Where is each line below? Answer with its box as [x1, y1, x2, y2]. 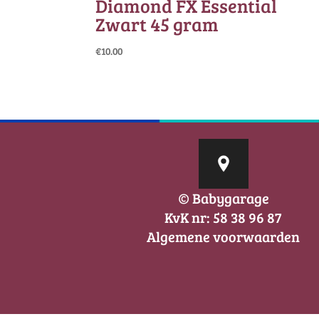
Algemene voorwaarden [147, 226, 300, 247]
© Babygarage [177, 188, 269, 209]
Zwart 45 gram [95, 11, 219, 37]
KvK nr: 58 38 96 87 [164, 207, 283, 228]
